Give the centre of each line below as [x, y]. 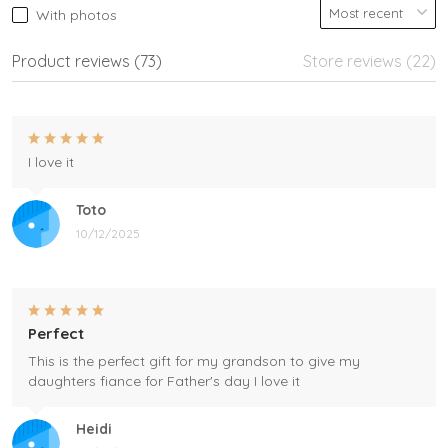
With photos [76, 14]
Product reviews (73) [87, 60]
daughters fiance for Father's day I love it [164, 380]
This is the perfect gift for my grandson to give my [194, 360]
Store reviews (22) [369, 60]
